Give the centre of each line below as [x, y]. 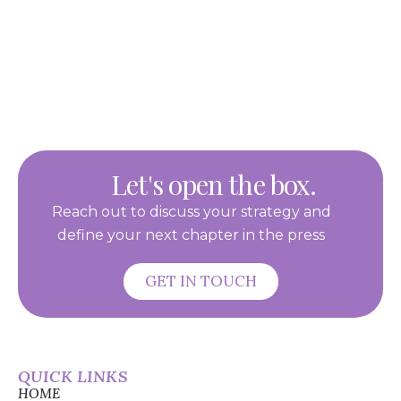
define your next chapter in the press [192, 235]
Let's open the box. [214, 184]
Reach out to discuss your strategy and [191, 211]
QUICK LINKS [73, 376]
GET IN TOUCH [200, 281]
